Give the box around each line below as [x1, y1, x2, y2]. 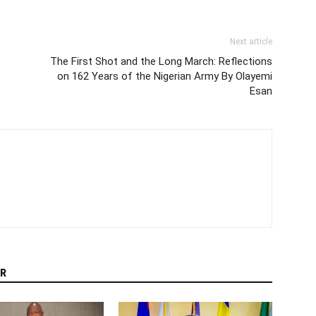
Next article [230, 37, 272, 47]
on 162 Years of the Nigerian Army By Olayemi [57, 70, 272, 83]
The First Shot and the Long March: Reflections [50, 55, 272, 68]
